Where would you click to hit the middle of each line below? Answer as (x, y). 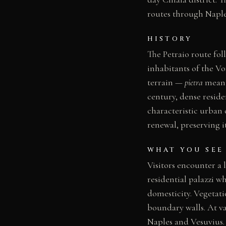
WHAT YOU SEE (185, 150)
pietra (194, 82)
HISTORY (170, 39)
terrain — (166, 82)
